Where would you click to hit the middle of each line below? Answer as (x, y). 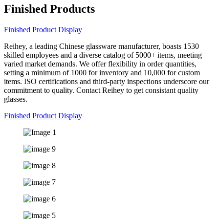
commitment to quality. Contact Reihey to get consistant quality (101, 90)
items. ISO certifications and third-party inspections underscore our (107, 81)
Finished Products (49, 9)
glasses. (16, 99)
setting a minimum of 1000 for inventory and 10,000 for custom (102, 72)
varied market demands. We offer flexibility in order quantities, (100, 64)
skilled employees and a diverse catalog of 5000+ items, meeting (103, 55)
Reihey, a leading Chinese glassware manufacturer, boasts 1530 (101, 46)
